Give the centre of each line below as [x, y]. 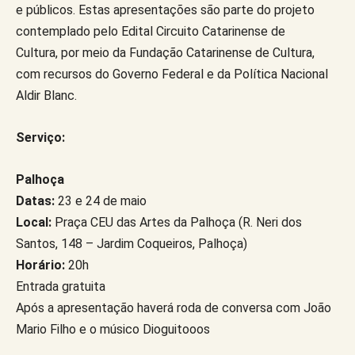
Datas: [35, 200]
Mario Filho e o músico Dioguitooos [113, 329]
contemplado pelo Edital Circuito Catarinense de [151, 31]
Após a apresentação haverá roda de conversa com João [174, 307]
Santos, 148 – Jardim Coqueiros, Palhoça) [132, 243]
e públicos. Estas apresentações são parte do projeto [165, 10]
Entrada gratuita [61, 286]
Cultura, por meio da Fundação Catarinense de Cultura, [165, 52]
